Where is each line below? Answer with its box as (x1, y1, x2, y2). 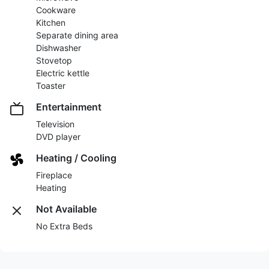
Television (36, 119, 74, 130)
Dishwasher (36, 43, 81, 53)
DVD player (36, 131, 80, 142)
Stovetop (36, 55, 72, 66)
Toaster (36, 80, 65, 91)
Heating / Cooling (36, 152, 116, 165)
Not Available (36, 203, 97, 216)
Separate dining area (36, 30, 118, 41)
